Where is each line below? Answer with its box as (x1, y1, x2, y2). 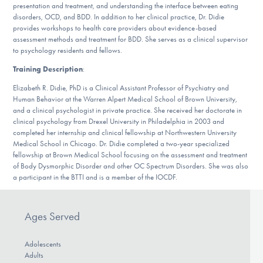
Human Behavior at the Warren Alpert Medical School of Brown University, (13, 94, 238, 103)
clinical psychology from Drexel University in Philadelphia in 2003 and (13, 116, 225, 126)
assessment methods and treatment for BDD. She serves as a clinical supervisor (13, 35, 248, 44)
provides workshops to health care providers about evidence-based (13, 23, 217, 33)
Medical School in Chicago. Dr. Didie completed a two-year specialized (13, 139, 230, 148)
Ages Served (24, 210, 80, 224)
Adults (24, 251, 43, 260)
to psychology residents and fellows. (13, 46, 123, 55)
